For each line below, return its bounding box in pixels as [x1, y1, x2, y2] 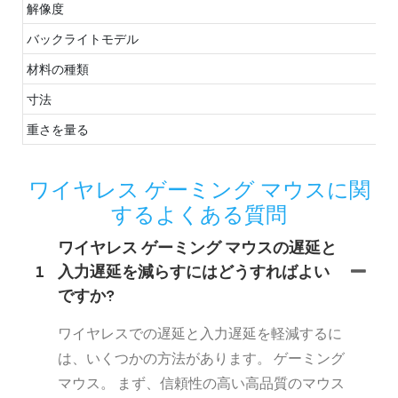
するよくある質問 [111, 202, 287, 228]
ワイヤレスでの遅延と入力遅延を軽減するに [58, 324, 342, 342]
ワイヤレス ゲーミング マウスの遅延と [58, 238, 337, 258]
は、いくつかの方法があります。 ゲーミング [58, 349, 345, 367]
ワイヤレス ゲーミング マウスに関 [28, 177, 370, 203]
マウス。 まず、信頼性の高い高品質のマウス [58, 374, 345, 392]
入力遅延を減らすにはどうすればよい [58, 262, 330, 282]
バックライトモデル [27, 31, 139, 47]
